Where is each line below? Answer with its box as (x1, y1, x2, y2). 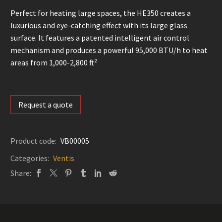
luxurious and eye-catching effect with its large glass (10, 20, 187, 30)
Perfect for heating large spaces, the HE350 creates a (10, 8, 191, 18)
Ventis (53, 153, 74, 163)
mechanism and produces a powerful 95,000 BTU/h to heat (10, 45, 208, 55)
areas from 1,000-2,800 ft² (10, 57, 97, 67)
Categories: (10, 153, 51, 163)
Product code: (10, 135, 58, 146)
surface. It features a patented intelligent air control (10, 33, 189, 43)
